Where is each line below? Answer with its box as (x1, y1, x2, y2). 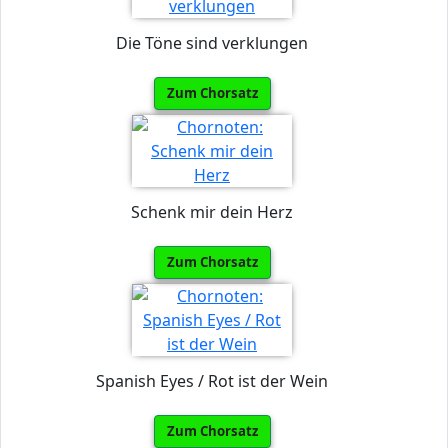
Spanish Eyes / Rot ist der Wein (96, 369, 328, 392)
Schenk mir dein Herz (131, 200, 293, 223)
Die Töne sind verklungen (116, 31, 308, 54)
